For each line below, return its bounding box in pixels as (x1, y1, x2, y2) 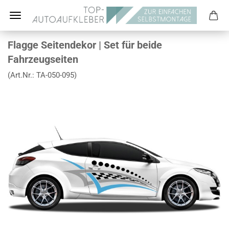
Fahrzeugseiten (8, 53, 78, 65)
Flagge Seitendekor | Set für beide (8, 39, 162, 51)
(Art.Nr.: (8, 71, 36, 80)
